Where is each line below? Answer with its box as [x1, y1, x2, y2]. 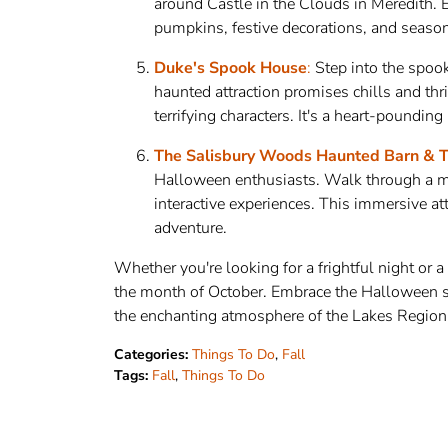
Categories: [114, 345, 188, 364]
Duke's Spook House [154, 57, 307, 79]
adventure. [154, 217, 227, 239]
